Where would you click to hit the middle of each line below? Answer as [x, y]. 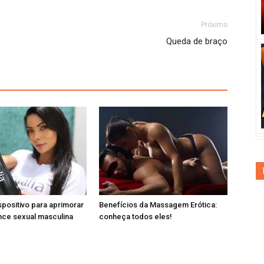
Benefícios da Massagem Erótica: [158, 205]
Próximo [214, 25]
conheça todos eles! [136, 217]
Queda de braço [197, 41]
